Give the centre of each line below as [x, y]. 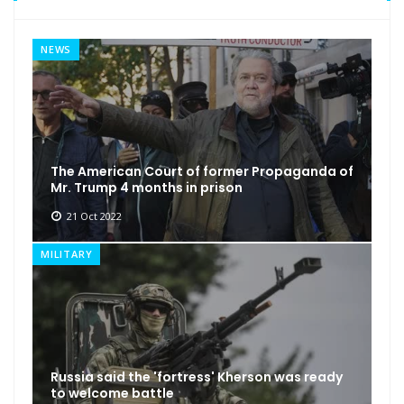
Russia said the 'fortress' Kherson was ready [197, 376]
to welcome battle [112, 393]
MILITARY [67, 254]
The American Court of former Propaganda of [202, 172]
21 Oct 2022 [94, 216]
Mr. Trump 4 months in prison [147, 188]
